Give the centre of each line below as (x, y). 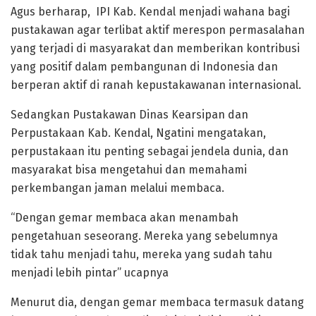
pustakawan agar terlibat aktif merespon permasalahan (158, 30)
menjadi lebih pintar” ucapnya (90, 273)
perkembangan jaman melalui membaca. (117, 188)
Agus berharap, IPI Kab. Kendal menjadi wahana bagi (150, 12)
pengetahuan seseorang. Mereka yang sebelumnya (144, 236)
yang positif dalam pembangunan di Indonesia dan (144, 67)
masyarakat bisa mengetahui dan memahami (129, 170)
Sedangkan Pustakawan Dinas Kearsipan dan (129, 115)
